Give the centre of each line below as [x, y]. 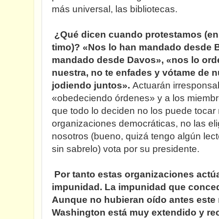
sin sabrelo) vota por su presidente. [126, 149]
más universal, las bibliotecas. [115, 9]
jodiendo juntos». [92, 85]
